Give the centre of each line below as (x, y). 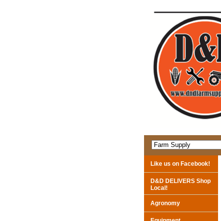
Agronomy (165, 203)
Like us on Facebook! (180, 164)
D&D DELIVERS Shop (181, 181)
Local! (159, 188)
